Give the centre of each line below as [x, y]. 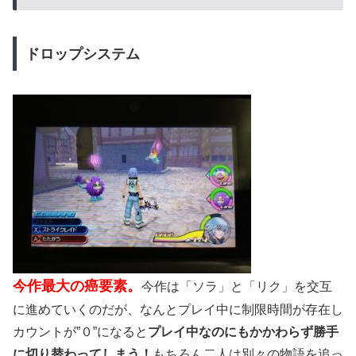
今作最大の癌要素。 [77, 286]
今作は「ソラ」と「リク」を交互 [237, 286]
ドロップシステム [82, 54]
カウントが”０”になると [80, 331]
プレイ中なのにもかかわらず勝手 [243, 331]
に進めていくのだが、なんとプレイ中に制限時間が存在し [178, 309]
